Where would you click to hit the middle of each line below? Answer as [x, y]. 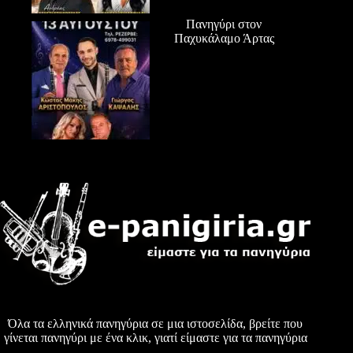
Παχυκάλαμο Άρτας [224, 39]
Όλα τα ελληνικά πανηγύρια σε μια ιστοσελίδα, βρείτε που [156, 324]
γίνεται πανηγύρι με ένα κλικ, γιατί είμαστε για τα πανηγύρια [155, 338]
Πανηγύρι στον [224, 24]
